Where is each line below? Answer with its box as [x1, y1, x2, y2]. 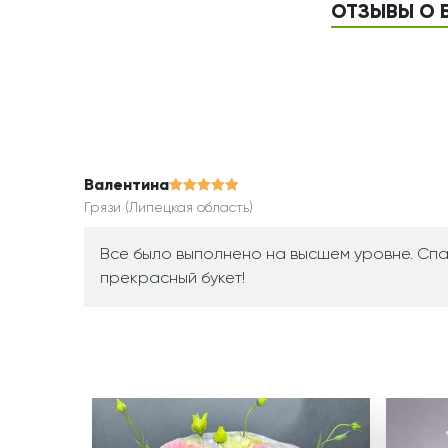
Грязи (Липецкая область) [84, 201, 253, 216]
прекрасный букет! [100, 271, 245, 288]
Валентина [84, 178, 169, 195]
